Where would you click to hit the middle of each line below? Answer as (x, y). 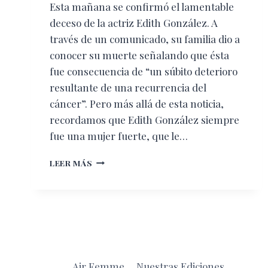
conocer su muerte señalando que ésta (139, 55)
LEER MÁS (71, 162)
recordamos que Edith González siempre (144, 119)
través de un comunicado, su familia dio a (145, 39)
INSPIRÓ (110, 185)
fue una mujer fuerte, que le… (119, 135)
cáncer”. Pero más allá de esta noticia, (137, 103)
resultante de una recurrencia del (128, 87)
